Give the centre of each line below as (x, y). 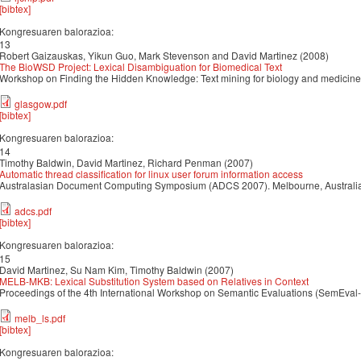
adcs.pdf (33, 211)
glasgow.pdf (41, 104)
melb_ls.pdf (40, 317)
